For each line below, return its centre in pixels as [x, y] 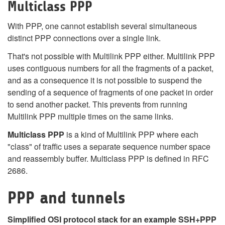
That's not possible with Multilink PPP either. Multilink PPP [111, 56]
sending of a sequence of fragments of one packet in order [110, 92]
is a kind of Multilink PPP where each [131, 134]
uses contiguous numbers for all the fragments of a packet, [110, 68]
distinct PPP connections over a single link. [84, 38]
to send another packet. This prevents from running [97, 104]
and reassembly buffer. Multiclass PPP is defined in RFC [108, 158]
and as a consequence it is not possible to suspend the [105, 80]
